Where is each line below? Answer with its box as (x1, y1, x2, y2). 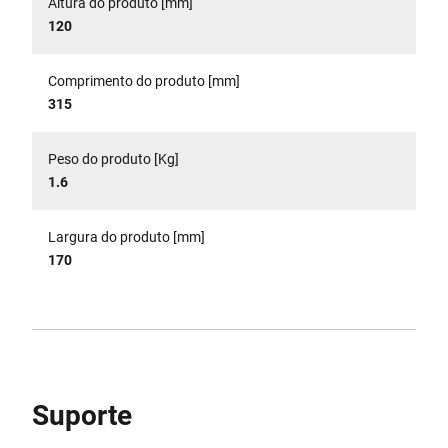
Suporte (32, 399, 132, 432)
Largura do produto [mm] (48, 229, 205, 245)
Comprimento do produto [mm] (48, 73, 240, 89)
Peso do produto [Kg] (48, 151, 179, 167)
